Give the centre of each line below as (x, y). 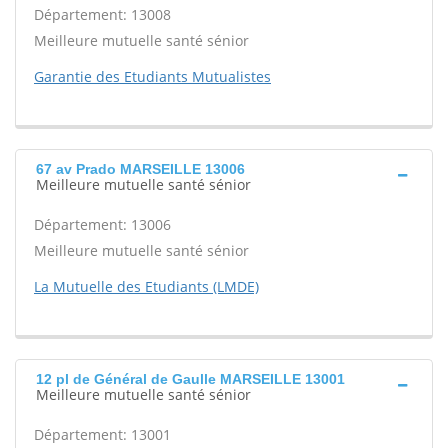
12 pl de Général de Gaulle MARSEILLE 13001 (190, 379)
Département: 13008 (102, 14)
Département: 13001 (102, 434)
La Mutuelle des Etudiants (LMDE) (146, 286)
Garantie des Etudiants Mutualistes (152, 76)
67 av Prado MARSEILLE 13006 (140, 169)
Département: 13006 (102, 224)
